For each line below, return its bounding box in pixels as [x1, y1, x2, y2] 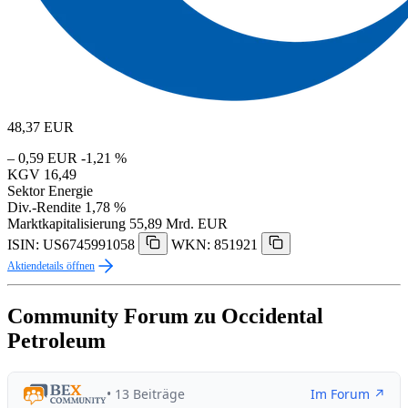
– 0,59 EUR [7, 149, 77, 166]
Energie [48, 182, 93, 199]
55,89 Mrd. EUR [129, 215, 228, 231]
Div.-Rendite [7, 199, 81, 215]
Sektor [7, 182, 45, 199]
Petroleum [7, 328, 106, 352]
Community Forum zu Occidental [7, 303, 323, 328]
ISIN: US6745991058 [7, 236, 135, 252]
